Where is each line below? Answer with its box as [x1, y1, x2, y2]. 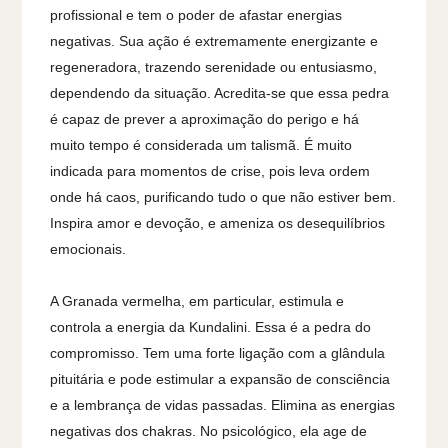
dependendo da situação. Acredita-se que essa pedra [50, 85, 390, 102]
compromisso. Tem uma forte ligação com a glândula [50, 345, 386, 362]
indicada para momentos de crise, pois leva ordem [50, 163, 371, 180]
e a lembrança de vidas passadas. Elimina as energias [50, 397, 396, 414]
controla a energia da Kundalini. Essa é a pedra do [50, 319, 372, 336]
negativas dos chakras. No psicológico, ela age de [50, 423, 368, 440]
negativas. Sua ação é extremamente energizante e [50, 33, 379, 50]
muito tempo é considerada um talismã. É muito [50, 137, 353, 154]
